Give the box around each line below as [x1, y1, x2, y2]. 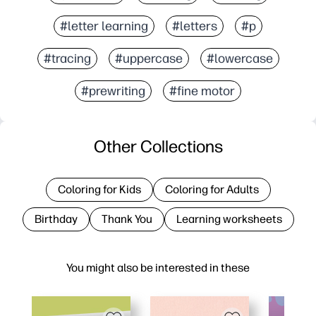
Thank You [101, 212, 152, 226]
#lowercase [206, 50, 273, 66]
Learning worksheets [176, 212, 282, 226]
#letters [172, 18, 217, 34]
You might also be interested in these [66, 260, 250, 274]
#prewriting [81, 83, 145, 99]
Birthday [34, 212, 78, 226]
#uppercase [114, 50, 183, 66]
